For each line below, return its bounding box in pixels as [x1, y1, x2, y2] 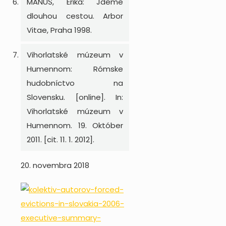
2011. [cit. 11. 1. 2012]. [27, 134, 94, 145]
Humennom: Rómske [27, 63, 124, 74]
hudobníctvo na [27, 77, 124, 88]
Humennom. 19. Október [27, 120, 124, 131]
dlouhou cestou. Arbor [27, 10, 124, 21]
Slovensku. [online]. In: [27, 91, 124, 102]
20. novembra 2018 [21, 159, 89, 171]
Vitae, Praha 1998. [27, 24, 92, 35]
